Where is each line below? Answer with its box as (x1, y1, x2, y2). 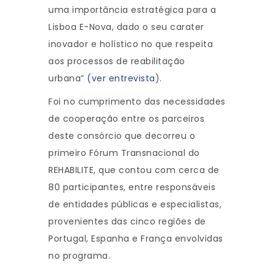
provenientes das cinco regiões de (48, 215, 206, 228)
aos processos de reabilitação (48, 55, 185, 68)
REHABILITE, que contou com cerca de (48, 164, 220, 177)
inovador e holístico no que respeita (48, 38, 213, 51)
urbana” (48, 72, 87, 85)
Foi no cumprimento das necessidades (48, 95, 226, 108)
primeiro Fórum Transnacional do (48, 147, 200, 160)
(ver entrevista (87, 72, 155, 85)
